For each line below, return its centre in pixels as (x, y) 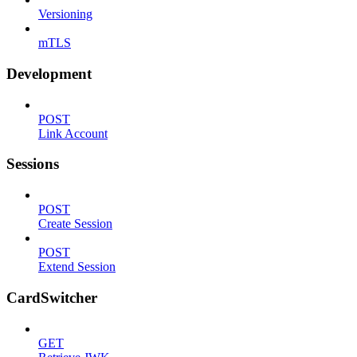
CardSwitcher (52, 297)
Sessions (33, 164)
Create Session (75, 224)
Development (49, 73)
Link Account (73, 133)
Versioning (65, 14)
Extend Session (77, 267)
